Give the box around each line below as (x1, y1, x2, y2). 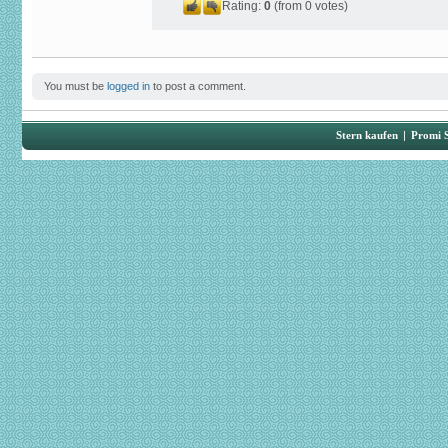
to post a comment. (150, 80, 246, 92)
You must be (44, 80, 107, 92)
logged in (107, 80, 150, 92)
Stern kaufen (336, 129, 398, 141)
